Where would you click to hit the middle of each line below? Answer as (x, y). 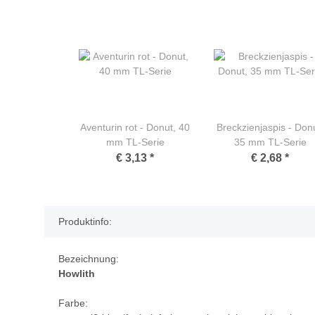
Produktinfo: (85, 222)
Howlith (77, 274)
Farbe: (73, 303)
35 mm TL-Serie (270, 142)
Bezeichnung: (89, 259)
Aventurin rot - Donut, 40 (135, 128)
